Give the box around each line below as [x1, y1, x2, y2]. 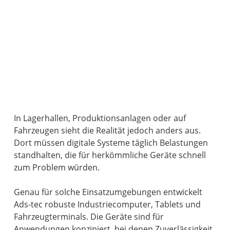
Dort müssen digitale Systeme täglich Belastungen [14, 137, 208, 149]
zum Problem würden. [14, 162, 100, 174]
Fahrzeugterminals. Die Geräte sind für [14, 211, 164, 223]
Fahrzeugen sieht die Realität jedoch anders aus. [14, 125, 201, 137]
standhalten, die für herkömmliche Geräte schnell [14, 149, 206, 161]
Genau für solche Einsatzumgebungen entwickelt [14, 186, 203, 198]
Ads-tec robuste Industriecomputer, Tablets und [14, 199, 201, 210]
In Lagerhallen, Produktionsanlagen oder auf [14, 112, 186, 124]
